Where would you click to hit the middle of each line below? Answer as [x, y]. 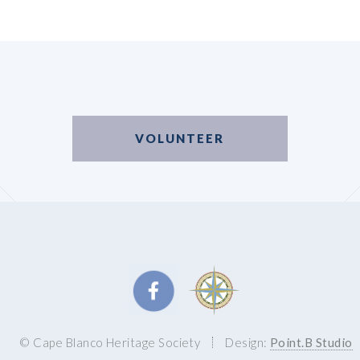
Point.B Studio [311, 342]
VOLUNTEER [180, 139]
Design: [247, 342]
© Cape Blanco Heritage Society [110, 342]
